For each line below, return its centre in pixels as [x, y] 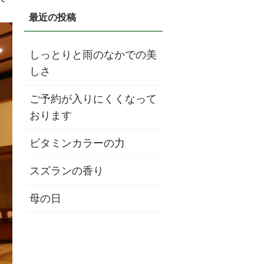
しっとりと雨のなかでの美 [93, 55]
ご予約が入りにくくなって [93, 99]
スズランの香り [67, 171]
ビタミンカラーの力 [77, 143]
